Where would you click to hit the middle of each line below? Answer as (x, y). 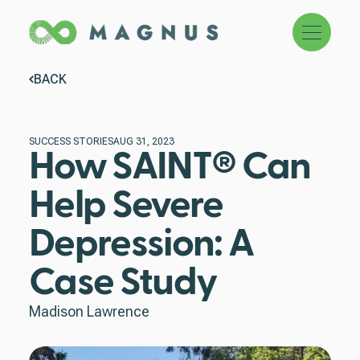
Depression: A (141, 244)
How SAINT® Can (170, 167)
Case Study (123, 282)
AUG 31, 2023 (144, 141)
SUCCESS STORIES (71, 141)
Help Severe (126, 205)
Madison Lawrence (89, 311)
